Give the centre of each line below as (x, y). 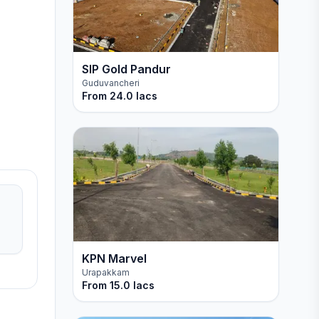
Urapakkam (105, 272)
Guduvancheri (110, 83)
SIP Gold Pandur (126, 69)
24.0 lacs (133, 96)
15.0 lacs (132, 285)
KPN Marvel (114, 258)
